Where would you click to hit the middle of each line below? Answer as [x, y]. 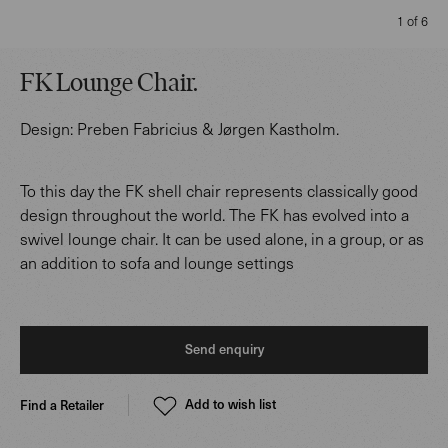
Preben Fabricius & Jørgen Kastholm [206, 128]
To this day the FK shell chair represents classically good [219, 190]
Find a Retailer [62, 404]
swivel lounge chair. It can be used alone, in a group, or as [222, 238]
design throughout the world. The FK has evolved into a [214, 214]
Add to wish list [230, 404]
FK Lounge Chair [106, 84]
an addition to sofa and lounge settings [157, 262]
